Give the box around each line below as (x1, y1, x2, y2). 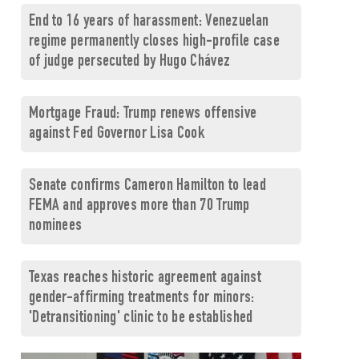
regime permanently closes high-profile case (28, 34, 280, 50)
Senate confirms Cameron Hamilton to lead (28, 178, 266, 195)
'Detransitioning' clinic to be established (28, 310, 253, 327)
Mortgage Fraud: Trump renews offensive (28, 106, 257, 123)
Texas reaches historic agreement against (28, 270, 261, 287)
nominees (28, 218, 83, 235)
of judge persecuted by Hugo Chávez (28, 54, 231, 71)
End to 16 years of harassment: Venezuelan (28, 14, 269, 30)
